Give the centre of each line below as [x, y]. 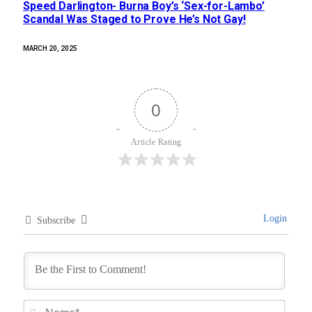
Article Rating [156, 142]
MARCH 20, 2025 [50, 49]
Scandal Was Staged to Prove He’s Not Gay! [134, 19]
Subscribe [56, 221]
